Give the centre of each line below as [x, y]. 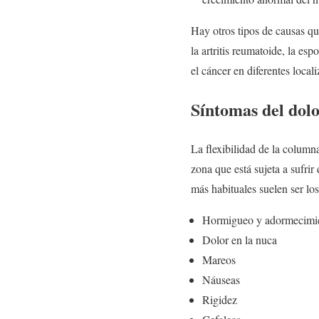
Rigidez [220, 300]
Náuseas [221, 280]
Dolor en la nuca [240, 240]
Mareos [219, 260]
